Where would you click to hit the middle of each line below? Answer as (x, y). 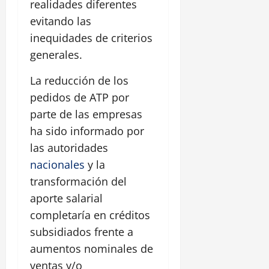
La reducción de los (79, 81)
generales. (56, 55)
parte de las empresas (86, 114)
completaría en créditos (90, 215)
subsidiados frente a (82, 232)
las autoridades (69, 148)
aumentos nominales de (92, 249)
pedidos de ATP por (80, 98)
